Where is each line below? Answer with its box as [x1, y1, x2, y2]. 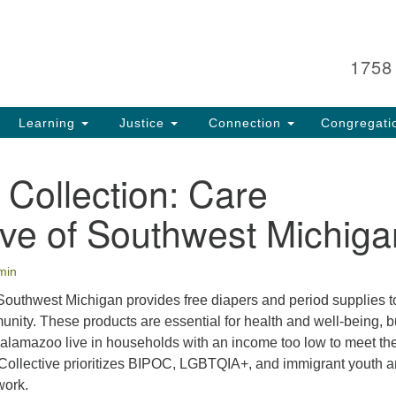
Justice [115, 115, 169, 130]
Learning [14, 115, 80, 130]
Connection [204, 115, 286, 130]
